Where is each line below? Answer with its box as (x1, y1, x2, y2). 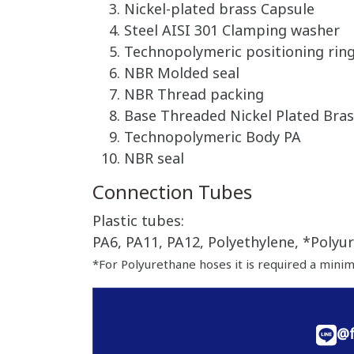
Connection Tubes (92, 179, 252, 208)
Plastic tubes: (92, 211, 184, 232)
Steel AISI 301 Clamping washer (124, 21, 340, 42)
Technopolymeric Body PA (124, 127, 301, 149)
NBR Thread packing (124, 85, 264, 106)
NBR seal (124, 149, 184, 170)
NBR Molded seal (124, 63, 239, 85)
